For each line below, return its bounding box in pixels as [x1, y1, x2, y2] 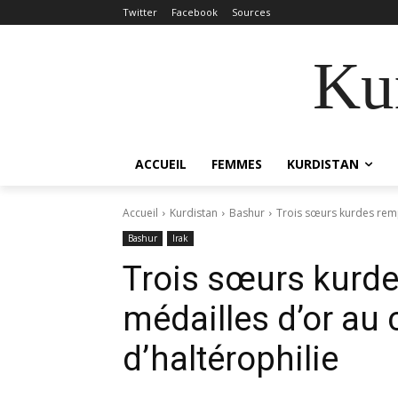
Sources [232, 5, 270, 19]
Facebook [171, 5, 218, 19]
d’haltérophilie [123, 339, 338, 378]
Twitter [123, 5, 157, 19]
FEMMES [211, 155, 262, 172]
